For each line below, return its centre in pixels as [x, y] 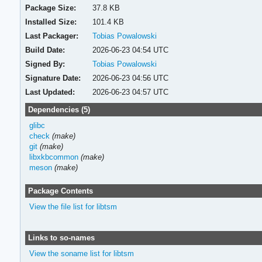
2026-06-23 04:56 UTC [130, 78]
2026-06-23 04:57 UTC [130, 92]
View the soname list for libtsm [81, 254]
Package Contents [60, 191]
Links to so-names [61, 238]
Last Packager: [52, 36]
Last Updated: [50, 92]
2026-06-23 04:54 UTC [130, 50]
